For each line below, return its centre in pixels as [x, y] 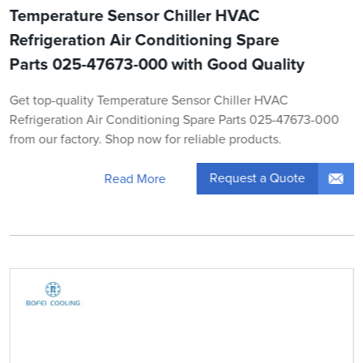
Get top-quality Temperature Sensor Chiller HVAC [149, 101]
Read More [135, 179]
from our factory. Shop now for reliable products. [145, 140]
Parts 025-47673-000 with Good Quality [157, 65]
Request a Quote [257, 179]
